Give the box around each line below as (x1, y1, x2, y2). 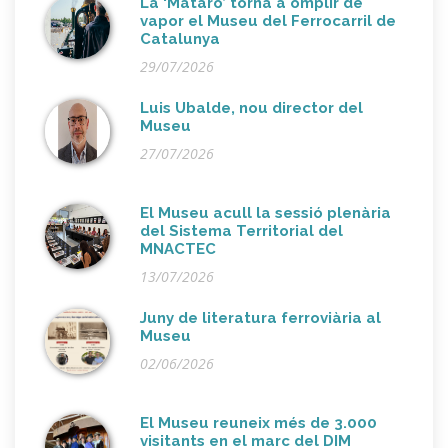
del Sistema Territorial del (140, 222, 343, 241)
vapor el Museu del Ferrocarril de (140, 12, 396, 31)
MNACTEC (140, 240, 216, 259)
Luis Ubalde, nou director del (140, 99, 363, 118)
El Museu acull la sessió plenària (140, 204, 391, 223)
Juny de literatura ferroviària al (140, 309, 381, 328)
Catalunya (140, 30, 220, 49)
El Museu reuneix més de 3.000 (140, 414, 377, 433)
